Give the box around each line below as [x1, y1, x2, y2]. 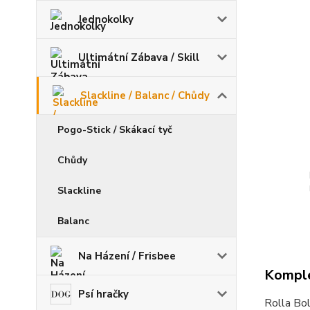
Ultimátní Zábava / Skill [78, 51, 199, 64]
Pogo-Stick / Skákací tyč [57, 123, 172, 136]
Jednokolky [78, 12, 134, 26]
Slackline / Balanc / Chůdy [80, 89, 210, 102]
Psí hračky [78, 287, 129, 301]
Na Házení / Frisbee [78, 249, 176, 263]
